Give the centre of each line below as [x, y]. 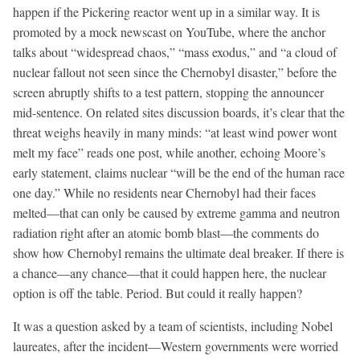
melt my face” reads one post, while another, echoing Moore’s [169, 152]
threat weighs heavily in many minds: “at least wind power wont [175, 132]
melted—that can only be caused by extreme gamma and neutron [176, 212]
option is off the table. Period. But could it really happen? [157, 292]
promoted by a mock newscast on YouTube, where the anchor [169, 31]
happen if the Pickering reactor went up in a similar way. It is [166, 11]
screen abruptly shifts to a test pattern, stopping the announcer [168, 92]
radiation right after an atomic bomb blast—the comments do [166, 232]
